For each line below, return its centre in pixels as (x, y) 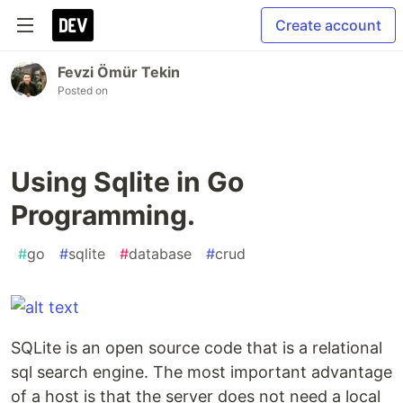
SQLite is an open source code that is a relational (197, 348)
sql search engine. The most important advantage (201, 372)
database (160, 254)
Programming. (103, 215)
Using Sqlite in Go (127, 182)
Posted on (83, 90)
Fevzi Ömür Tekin (119, 72)
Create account (328, 25)
